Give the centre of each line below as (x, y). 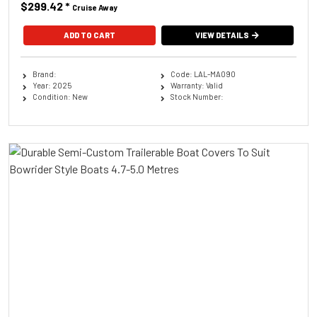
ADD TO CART (89, 35)
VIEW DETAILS (223, 35)
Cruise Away (95, 7)
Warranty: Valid (196, 85)
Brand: (44, 74)
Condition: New (60, 97)
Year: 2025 (52, 85)
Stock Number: (197, 97)
